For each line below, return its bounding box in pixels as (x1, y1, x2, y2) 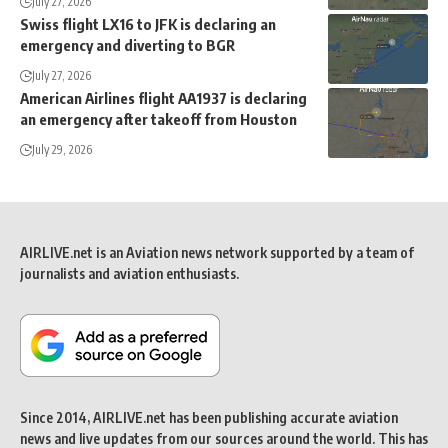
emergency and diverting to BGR (20, 35, 235, 54)
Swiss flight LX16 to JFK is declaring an (20, 14, 276, 33)
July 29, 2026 (32, 141, 92, 157)
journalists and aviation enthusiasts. (20, 264, 239, 282)
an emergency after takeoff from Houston (20, 109, 297, 128)
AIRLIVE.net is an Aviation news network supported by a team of (20, 243, 414, 261)
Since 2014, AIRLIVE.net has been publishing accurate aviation (20, 408, 398, 426)
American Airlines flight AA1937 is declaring (20, 88, 307, 107)
